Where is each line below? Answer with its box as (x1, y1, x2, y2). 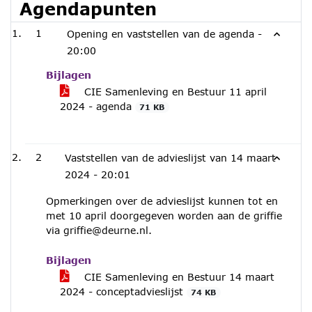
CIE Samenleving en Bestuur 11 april (81, 86, 267, 97)
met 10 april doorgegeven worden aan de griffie (46, 210, 282, 221)
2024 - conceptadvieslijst (60, 286, 187, 297)
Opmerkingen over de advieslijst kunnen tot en (46, 195, 278, 207)
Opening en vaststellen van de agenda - (66, 28, 262, 40)
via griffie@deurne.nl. (46, 224, 152, 236)
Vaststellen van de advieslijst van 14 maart (65, 152, 276, 164)
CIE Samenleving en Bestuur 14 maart (81, 271, 274, 283)
